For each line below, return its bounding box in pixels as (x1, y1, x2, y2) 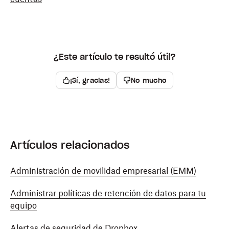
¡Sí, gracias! (70, 76, 110, 85)
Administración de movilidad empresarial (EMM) (10, 166, 196, 176)
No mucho (131, 76, 167, 85)
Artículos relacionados (10, 139, 130, 152)
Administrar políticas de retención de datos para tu (10, 188, 206, 198)
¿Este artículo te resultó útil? (53, 52, 176, 62)
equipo (10, 200, 37, 211)
